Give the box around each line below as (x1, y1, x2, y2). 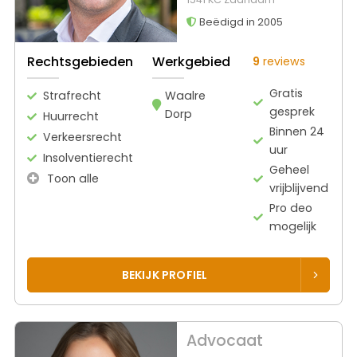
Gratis (269, 84, 304, 101)
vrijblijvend (269, 179, 329, 196)
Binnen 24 (269, 123, 325, 139)
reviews (260, 53, 305, 69)
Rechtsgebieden (27, 52, 133, 71)
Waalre (165, 87, 206, 104)
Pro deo (269, 199, 313, 216)
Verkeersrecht (43, 128, 122, 145)
